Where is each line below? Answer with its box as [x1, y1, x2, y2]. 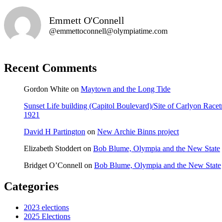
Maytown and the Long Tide [81, 84, 170, 93]
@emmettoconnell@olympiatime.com [49, 26, 167, 35]
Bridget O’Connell [24, 161, 82, 169]
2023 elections [24, 203, 69, 212]
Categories [4, 179, 58, 193]
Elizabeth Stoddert [24, 144, 81, 153]
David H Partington [24, 127, 85, 136]
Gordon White [24, 84, 69, 93]
